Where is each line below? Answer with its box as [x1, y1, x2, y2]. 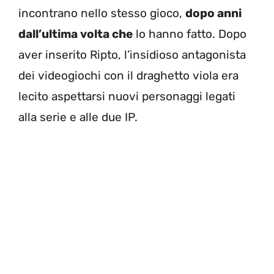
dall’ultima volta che [18, 27, 133, 42]
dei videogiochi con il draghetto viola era [18, 68, 239, 83]
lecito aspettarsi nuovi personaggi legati [18, 89, 235, 104]
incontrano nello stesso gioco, [18, 6, 185, 21]
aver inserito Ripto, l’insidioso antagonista [18, 48, 246, 62]
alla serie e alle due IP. [18, 110, 138, 125]
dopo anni [185, 6, 242, 21]
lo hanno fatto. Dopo [133, 27, 246, 42]
